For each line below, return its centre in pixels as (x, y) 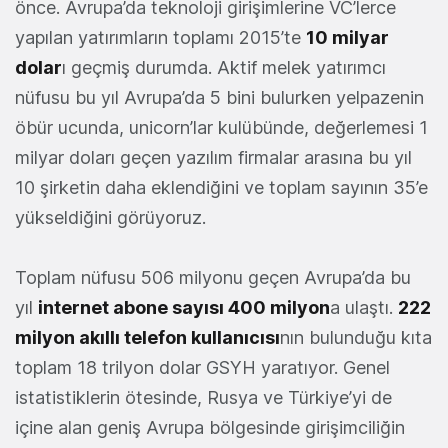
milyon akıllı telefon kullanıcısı (147, 337)
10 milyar (347, 37)
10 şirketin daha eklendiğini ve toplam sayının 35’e (221, 187)
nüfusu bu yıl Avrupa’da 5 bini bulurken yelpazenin (219, 97)
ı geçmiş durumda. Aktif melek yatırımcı (224, 67)
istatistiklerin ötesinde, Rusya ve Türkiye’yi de (203, 397)
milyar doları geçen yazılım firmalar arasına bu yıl (213, 157)
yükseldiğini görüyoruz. (110, 217)
